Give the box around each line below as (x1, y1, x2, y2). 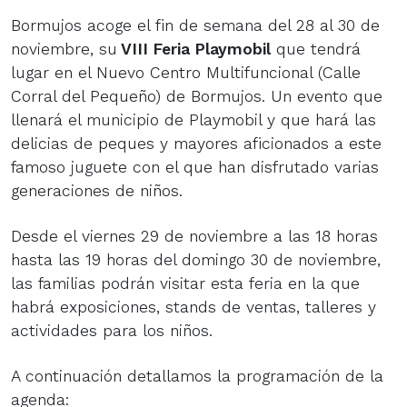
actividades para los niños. (11, 321, 218, 340)
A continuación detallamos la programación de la (11, 366, 383, 385)
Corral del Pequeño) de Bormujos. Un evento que (11, 86, 382, 105)
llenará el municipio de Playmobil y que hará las (11, 110, 376, 129)
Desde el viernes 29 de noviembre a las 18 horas (11, 226, 378, 245)
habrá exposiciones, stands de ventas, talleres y (11, 297, 376, 316)
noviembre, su (11, 39, 117, 58)
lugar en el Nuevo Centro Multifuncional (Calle (11, 63, 361, 82)
